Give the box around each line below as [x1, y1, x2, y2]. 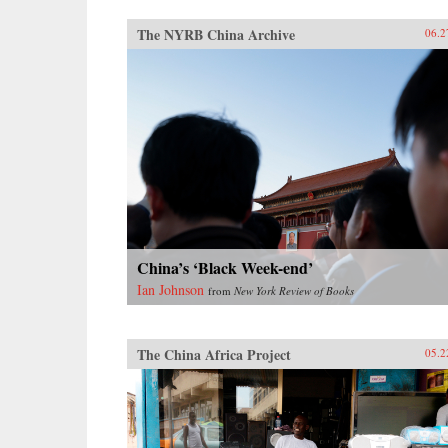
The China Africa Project [137, 343, 291, 365]
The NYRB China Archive [137, 23, 295, 45]
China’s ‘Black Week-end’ [137, 255, 313, 279]
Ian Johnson [137, 279, 204, 299]
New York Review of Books [234, 282, 354, 298]
